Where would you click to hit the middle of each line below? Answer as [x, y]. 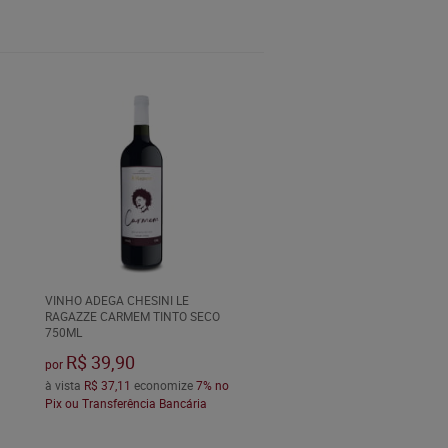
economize [163, 385]
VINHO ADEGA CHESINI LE [116, 300]
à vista [64, 385]
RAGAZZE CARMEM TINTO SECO [132, 316]
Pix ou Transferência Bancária [125, 403]
